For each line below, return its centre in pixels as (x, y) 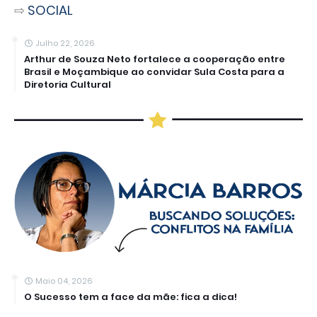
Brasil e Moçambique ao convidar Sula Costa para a (154, 71)
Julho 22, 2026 (65, 43)
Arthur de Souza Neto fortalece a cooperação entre (155, 59)
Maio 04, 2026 (64, 281)
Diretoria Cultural (68, 84)
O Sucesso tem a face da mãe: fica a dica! (131, 297)
